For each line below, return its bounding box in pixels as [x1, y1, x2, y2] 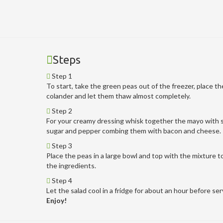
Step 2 [50, 106, 72, 115]
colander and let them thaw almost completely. [46, 91, 191, 100]
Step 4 [50, 176, 72, 185]
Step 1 [50, 71, 72, 80]
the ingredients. [46, 161, 96, 170]
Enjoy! [46, 196, 67, 205]
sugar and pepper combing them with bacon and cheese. [46, 126, 221, 135]
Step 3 [50, 141, 72, 150]
